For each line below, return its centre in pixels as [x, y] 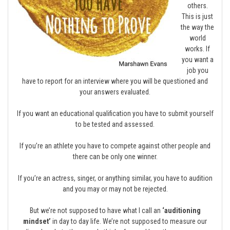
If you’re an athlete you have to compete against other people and [115, 146]
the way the [197, 27]
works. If [197, 49]
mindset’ [37, 221]
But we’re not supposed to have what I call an [96, 210]
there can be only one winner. [115, 157]
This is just [197, 16]
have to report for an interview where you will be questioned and [115, 81]
